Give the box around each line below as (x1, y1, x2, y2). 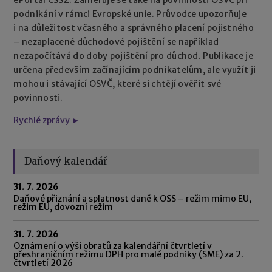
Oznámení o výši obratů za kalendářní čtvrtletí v (13, 240, 212, 251)
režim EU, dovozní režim (13, 201, 114, 212)
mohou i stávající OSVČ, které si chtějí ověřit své (13, 78, 222, 89)
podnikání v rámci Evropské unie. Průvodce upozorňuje (13, 8, 246, 19)
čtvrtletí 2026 (13, 257, 73, 268)
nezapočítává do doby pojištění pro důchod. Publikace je (13, 50, 253, 61)
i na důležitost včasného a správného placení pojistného (13, 22, 254, 33)
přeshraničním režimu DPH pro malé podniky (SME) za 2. (13, 248, 244, 260)
